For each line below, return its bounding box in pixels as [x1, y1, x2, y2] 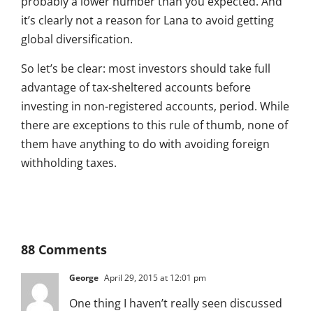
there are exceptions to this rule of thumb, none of [21, 117, 288, 133]
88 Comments [21, 241, 107, 259]
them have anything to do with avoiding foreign [21, 136, 270, 152]
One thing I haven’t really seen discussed [69, 296, 282, 312]
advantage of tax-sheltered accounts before [21, 80, 251, 96]
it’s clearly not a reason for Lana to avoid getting [21, 13, 274, 29]
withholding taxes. [21, 155, 117, 171]
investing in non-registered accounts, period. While [21, 99, 289, 115]
